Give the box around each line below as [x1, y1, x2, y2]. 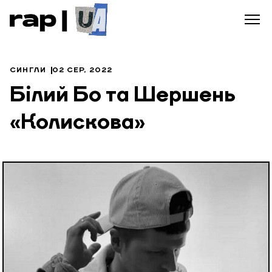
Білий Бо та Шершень [10, 85, 236, 107]
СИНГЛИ [10, 67, 47, 74]
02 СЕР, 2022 [52, 67, 113, 74]
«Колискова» [10, 112, 145, 134]
